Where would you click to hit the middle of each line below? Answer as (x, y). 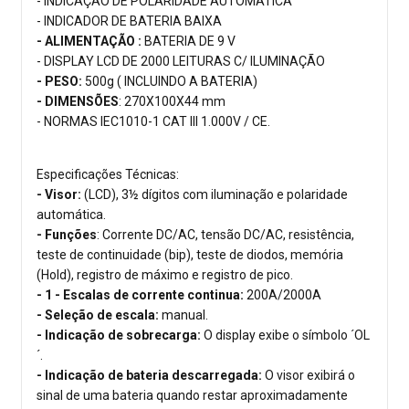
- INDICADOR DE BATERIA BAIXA (129, 21)
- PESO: (59, 82)
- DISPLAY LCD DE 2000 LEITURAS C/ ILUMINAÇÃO (181, 62)
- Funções (67, 235)
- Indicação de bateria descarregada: (151, 376)
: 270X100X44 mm (172, 102)
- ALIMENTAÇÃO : (89, 42)
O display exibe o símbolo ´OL (285, 336)
